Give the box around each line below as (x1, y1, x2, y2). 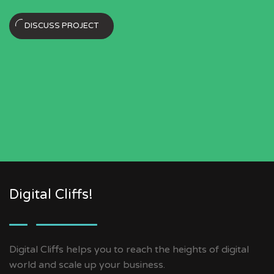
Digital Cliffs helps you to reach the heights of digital (9, 243, 249, 256)
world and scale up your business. (9, 259, 165, 272)
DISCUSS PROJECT (24, 21, 98, 31)
